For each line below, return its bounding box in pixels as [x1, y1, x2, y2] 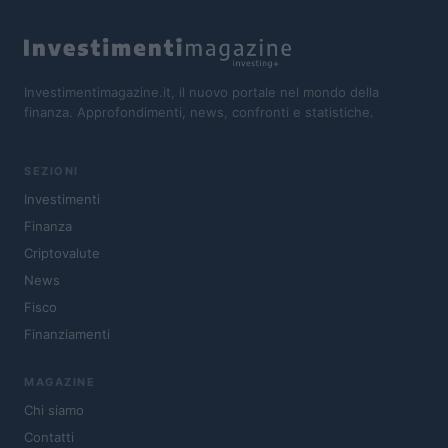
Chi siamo [24, 402, 84, 419]
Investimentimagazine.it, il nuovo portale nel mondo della [24, 83, 379, 100]
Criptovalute [24, 245, 100, 262]
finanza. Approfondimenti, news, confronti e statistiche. [24, 103, 374, 120]
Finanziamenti [24, 326, 110, 343]
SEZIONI [24, 164, 79, 179]
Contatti [24, 429, 74, 446]
